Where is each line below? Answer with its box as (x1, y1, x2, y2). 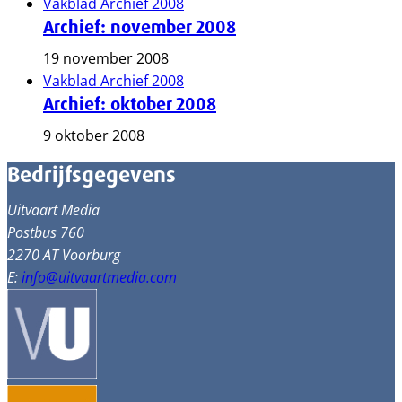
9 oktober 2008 (43, 126, 144, 145)
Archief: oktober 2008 (43, 92, 216, 116)
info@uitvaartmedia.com (22, 267, 177, 288)
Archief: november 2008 (43, 15, 236, 39)
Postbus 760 (7, 222, 84, 243)
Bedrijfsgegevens (7, 161, 176, 189)
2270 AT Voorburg (7, 244, 120, 266)
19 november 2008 (43, 48, 169, 68)
